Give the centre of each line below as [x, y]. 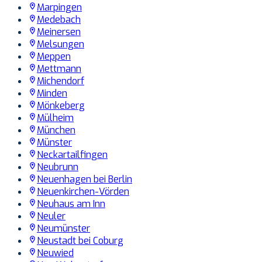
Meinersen [59, 32]
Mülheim [55, 118]
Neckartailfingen [72, 155]
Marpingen [59, 8]
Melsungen [61, 44]
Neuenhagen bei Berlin [85, 180]
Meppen [54, 57]
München [56, 130]
